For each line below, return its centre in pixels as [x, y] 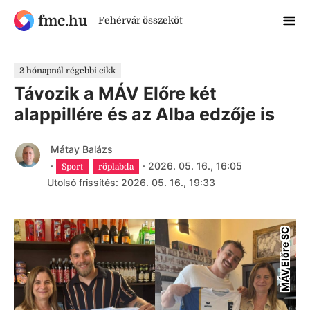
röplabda [116, 167]
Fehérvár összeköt [140, 20]
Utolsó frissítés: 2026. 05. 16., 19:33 [131, 182]
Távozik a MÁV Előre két [115, 93]
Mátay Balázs [81, 149]
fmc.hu [62, 20]
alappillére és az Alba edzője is [144, 114]
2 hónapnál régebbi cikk [67, 71]
